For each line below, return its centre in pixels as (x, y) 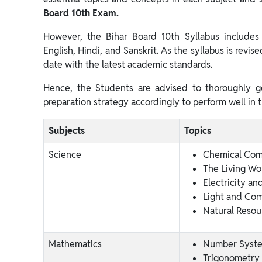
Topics (198, 131)
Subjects (67, 131)
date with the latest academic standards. (128, 65)
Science (65, 155)
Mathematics (75, 244)
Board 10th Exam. (81, 13)
